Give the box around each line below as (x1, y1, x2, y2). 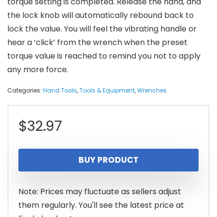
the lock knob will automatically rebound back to (7, 9, 194, 21)
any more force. (7, 63, 68, 75)
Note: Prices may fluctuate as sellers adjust (18, 186, 181, 197)
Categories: (7, 86, 43, 94)
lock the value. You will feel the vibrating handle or (7, 23, 197, 34)
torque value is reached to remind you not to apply (7, 50, 201, 62)
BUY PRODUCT (78, 154, 139, 166)
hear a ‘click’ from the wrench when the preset (7, 36, 187, 48)
